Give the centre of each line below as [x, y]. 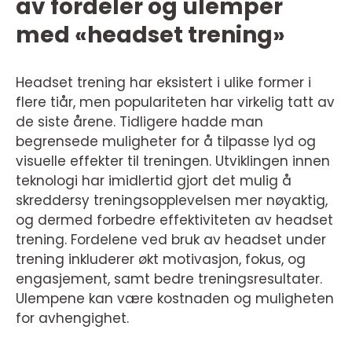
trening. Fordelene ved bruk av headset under [171, 240]
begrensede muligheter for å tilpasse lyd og [166, 141]
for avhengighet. [72, 318]
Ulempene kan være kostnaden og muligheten [175, 299]
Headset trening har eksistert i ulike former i [163, 82]
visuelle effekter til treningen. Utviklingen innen [173, 161]
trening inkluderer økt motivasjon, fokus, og [161, 259]
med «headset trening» [150, 35]
